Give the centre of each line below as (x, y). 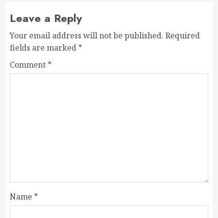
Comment (29, 65)
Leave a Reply (46, 18)
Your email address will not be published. (87, 36)
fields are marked (44, 48)
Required (183, 36)
